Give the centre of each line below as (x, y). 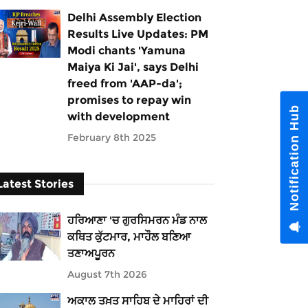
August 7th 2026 (107, 274)
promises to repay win (129, 100)
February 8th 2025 (111, 137)
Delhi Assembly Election (134, 18)
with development (118, 117)
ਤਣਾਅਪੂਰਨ (91, 253)
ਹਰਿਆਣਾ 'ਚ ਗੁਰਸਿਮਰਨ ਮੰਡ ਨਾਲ (137, 220)
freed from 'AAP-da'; (124, 84)
